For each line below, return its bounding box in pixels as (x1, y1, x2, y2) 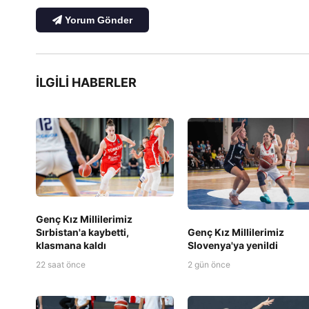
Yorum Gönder (62, 14, 132, 26)
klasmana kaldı (36, 239, 106, 251)
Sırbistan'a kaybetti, (36, 226, 129, 238)
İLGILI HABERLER (36, 75, 137, 90)
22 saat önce (36, 259, 86, 270)
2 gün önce (188, 259, 230, 270)
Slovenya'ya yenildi (188, 239, 278, 252)
